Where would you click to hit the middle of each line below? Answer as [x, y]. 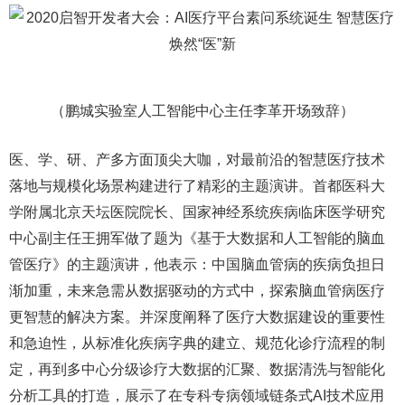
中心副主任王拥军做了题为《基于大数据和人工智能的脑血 [197, 238]
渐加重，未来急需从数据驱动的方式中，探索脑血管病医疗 [197, 291]
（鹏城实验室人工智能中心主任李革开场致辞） [202, 111]
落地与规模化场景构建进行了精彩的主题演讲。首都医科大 [197, 186]
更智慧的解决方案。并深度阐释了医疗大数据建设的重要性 [197, 317]
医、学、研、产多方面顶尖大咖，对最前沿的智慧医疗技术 [197, 160]
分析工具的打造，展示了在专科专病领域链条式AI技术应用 [197, 396]
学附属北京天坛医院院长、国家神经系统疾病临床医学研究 [197, 212]
